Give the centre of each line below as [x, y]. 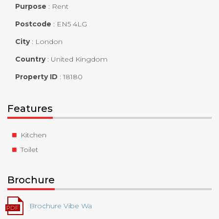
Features [30, 108]
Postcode [33, 24]
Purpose [31, 6]
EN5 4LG [72, 24]
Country [30, 59]
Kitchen [33, 135]
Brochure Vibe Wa [61, 206]
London [49, 41]
